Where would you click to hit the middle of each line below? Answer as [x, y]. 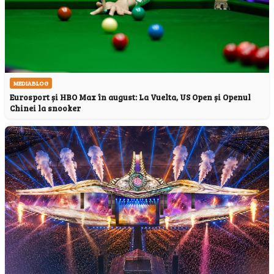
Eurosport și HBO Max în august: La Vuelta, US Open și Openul [130, 97]
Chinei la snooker [45, 108]
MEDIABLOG [31, 83]
